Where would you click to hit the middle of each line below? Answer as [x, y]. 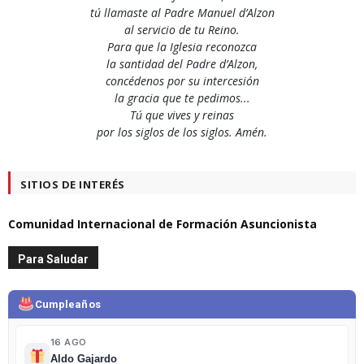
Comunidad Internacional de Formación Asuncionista [162, 224]
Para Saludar [53, 260]
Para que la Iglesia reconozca [182, 47]
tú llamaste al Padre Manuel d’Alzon [182, 13]
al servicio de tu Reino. [182, 30]
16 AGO [69, 342]
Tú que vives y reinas [182, 115]
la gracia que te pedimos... [182, 98]
